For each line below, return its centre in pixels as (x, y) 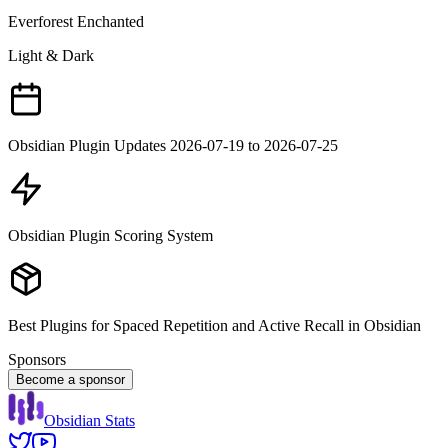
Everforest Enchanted (76, 22)
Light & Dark (51, 56)
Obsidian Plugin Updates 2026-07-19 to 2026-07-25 (173, 146)
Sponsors (37, 360)
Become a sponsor (70, 380)
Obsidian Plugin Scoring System (110, 236)
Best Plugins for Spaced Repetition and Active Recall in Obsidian (214, 326)
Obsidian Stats (89, 421)
